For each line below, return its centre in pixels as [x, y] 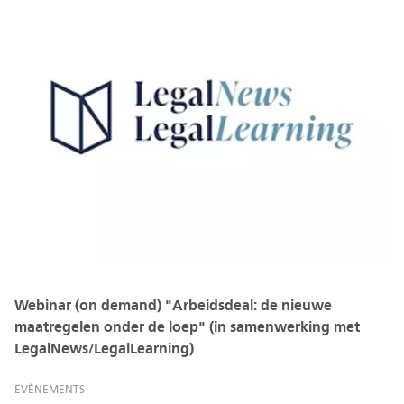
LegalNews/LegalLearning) [104, 349]
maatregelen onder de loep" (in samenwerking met [187, 327]
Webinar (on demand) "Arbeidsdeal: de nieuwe [173, 305]
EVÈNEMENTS [50, 389]
